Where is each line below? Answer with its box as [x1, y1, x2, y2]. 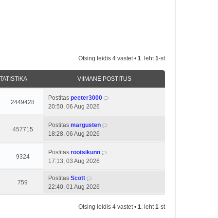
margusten [71, 122, 101, 128]
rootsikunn [71, 149, 100, 156]
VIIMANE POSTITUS [77, 75, 131, 82]
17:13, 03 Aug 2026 [48, 158, 100, 164]
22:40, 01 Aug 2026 [48, 183, 100, 190]
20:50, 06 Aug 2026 [48, 103, 100, 110]
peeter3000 [71, 94, 102, 101]
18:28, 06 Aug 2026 [48, 130, 100, 137]
